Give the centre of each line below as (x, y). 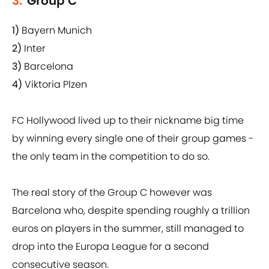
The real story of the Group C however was (112, 193)
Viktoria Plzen (56, 85)
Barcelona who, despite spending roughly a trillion (131, 211)
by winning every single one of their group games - (133, 139)
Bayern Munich (57, 31)
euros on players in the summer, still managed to (128, 229)
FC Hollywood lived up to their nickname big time (128, 121)
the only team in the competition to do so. (111, 157)
